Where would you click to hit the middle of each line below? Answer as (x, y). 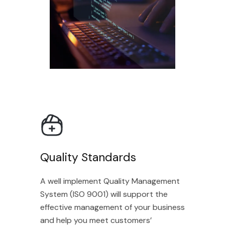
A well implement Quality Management (97, 181)
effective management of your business (99, 207)
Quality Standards (75, 157)
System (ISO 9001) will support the (91, 194)
